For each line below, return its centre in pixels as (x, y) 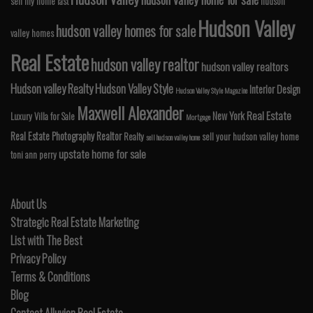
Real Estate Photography (52, 136)
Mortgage (198, 117)
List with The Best (46, 241)
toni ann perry (34, 155)
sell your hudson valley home (250, 137)
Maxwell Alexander (130, 113)
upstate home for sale (102, 154)
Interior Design (275, 89)
